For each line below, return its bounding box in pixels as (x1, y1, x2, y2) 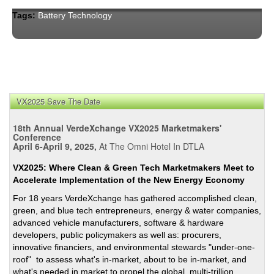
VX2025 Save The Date (17, 95, 100, 107)
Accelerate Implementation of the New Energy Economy (13, 174, 245, 185)
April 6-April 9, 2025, (13, 139, 97, 152)
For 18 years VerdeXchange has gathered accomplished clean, (13, 193, 257, 203)
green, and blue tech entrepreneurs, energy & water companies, (13, 205, 261, 215)
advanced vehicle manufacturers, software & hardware (13, 217, 224, 228)
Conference (13, 130, 64, 143)
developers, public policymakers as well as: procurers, (13, 229, 221, 240)
